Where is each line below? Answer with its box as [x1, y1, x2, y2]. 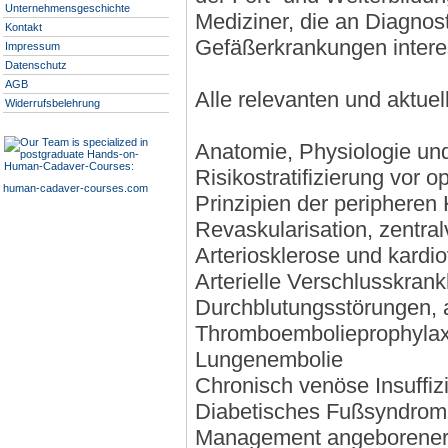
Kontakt [5, 21, 42, 33]
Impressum [5, 40, 60, 52]
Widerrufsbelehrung [5, 97, 100, 109]
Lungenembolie [195, 347, 343, 372]
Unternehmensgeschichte [5, 2, 130, 14]
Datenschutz [5, 59, 67, 71]
